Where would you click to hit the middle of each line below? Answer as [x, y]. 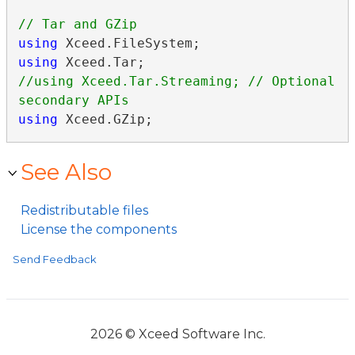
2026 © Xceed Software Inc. [177, 334]
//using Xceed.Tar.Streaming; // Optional [176, 81]
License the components [99, 229]
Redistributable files [84, 210]
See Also [66, 172]
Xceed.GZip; [105, 119]
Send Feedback [55, 259]
